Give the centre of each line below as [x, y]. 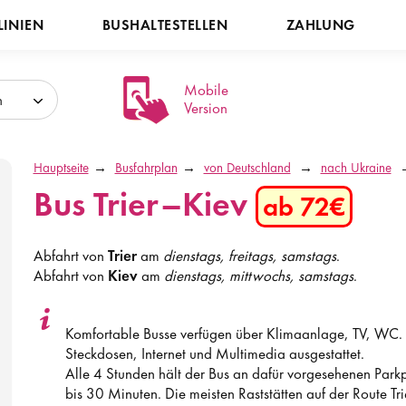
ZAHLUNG [320, 25]
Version [205, 108]
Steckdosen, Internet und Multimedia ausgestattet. [214, 353]
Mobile [206, 90]
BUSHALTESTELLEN [165, 25]
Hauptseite [61, 168]
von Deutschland [247, 168]
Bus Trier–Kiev [144, 204]
